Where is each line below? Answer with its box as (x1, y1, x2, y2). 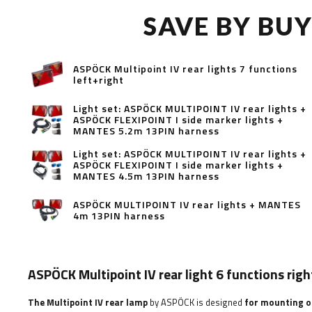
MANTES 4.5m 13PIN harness (73, 168, 219, 183)
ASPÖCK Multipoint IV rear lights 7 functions (73, 61, 297, 76)
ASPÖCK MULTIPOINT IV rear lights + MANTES (73, 196, 301, 212)
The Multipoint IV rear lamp (28, 295, 148, 309)
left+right (73, 72, 124, 87)
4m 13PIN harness (73, 208, 165, 223)
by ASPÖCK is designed (148, 295, 244, 309)
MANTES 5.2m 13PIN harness (73, 123, 219, 138)
